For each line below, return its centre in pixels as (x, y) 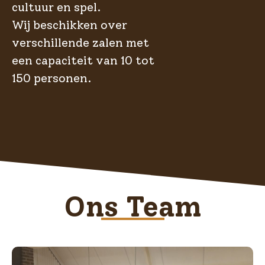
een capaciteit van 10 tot (83, 61)
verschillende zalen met (80, 43)
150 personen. (52, 78)
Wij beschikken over (70, 25)
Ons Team (132, 207)
